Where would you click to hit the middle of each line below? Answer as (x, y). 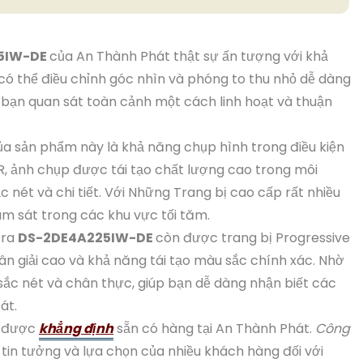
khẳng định (76, 329)
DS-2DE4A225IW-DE (87, 238)
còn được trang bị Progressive (253, 238)
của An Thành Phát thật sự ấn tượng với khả (189, 56)
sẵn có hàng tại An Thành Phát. (214, 329)
